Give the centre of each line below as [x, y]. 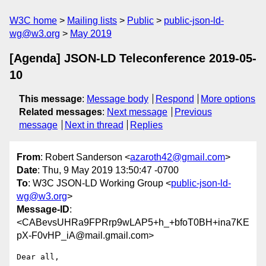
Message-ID [43, 210]
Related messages [61, 112]
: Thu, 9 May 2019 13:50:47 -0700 [108, 170]
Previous [193, 112]
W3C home [33, 20]
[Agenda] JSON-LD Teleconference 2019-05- [133, 58]
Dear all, [38, 257]
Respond [175, 99]
